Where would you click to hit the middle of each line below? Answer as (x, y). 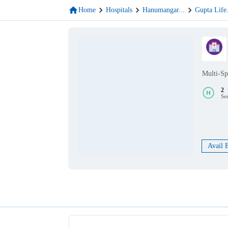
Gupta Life (211, 10)
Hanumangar (161, 10)
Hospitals (119, 10)
